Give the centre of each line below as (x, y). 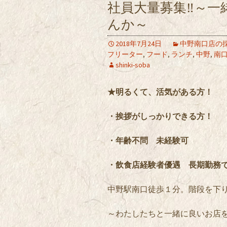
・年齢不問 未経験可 (148, 140)
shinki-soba (133, 65)
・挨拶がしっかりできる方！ (160, 116)
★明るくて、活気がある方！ (160, 92)
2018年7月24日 (139, 44)
